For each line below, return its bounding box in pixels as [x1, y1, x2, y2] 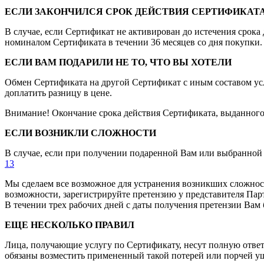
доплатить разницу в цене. [5, 87, 112, 98]
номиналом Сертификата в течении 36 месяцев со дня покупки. [5, 37, 262, 47]
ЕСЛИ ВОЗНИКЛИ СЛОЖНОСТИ [5, 127, 156, 138]
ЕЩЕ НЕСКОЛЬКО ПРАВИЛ [5, 219, 134, 230]
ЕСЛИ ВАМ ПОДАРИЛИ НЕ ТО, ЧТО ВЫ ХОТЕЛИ [5, 57, 232, 67]
